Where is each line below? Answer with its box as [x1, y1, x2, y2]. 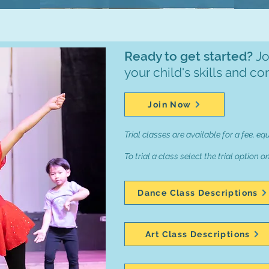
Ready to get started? [124, 49, 256, 64]
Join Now [148, 100, 192, 109]
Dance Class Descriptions [138, 188, 258, 198]
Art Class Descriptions [145, 229, 250, 239]
